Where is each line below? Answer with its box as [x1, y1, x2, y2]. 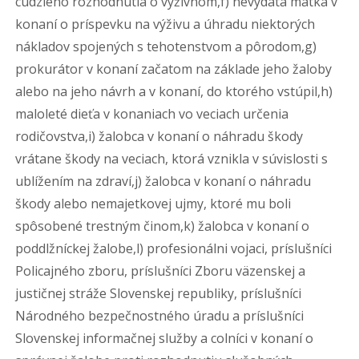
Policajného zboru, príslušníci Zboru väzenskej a [15, 262, 306, 280]
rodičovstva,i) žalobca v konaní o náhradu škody [15, 127, 304, 145]
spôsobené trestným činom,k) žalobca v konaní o [15, 217, 310, 235]
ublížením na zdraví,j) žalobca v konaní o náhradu [15, 172, 312, 190]
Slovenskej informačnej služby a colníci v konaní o [15, 329, 314, 347]
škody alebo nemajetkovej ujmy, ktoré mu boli [15, 195, 292, 212]
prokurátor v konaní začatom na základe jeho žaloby [15, 60, 333, 78]
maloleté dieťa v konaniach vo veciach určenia [15, 105, 289, 123]
